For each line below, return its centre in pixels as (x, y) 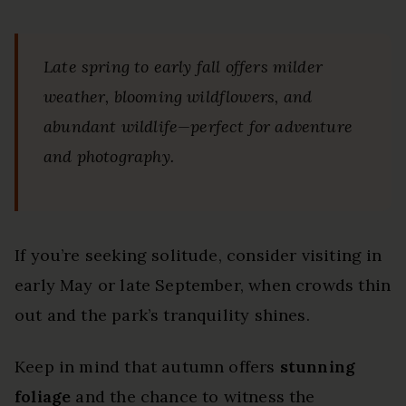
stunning (318, 366)
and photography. (109, 156)
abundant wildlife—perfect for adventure (198, 126)
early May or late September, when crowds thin (203, 285)
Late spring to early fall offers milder (184, 66)
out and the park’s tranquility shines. (162, 314)
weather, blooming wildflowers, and (178, 96)
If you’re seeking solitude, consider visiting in (198, 255)
